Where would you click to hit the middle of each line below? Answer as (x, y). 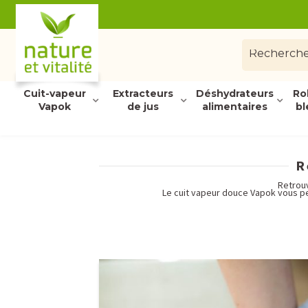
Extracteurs (143, 93)
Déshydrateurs (235, 93)
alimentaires (235, 107)
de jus (143, 107)
